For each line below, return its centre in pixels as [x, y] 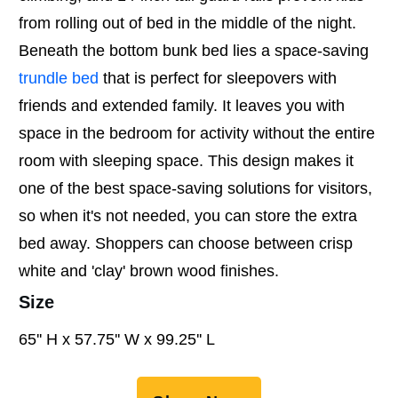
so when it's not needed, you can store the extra [188, 215]
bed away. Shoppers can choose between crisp [186, 243]
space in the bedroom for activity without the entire [197, 133]
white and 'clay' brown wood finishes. [149, 271]
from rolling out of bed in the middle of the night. [187, 23]
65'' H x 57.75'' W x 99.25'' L [117, 339]
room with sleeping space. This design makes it [186, 160]
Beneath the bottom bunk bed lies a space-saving [194, 50]
